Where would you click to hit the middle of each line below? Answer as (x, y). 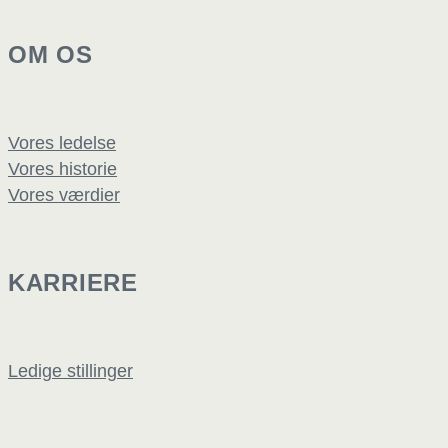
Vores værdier (64, 195)
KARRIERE (73, 283)
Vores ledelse (62, 143)
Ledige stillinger (70, 371)
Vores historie (62, 169)
